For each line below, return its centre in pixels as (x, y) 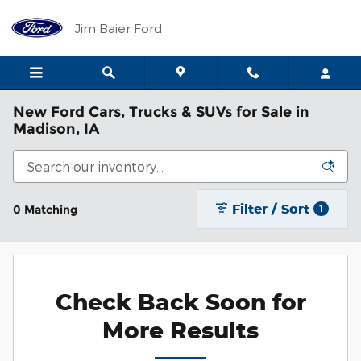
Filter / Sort (271, 208)
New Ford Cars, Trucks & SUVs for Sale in (161, 112)
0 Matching (45, 209)
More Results (180, 330)
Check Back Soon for (180, 302)
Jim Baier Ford (119, 28)
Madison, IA (56, 129)
